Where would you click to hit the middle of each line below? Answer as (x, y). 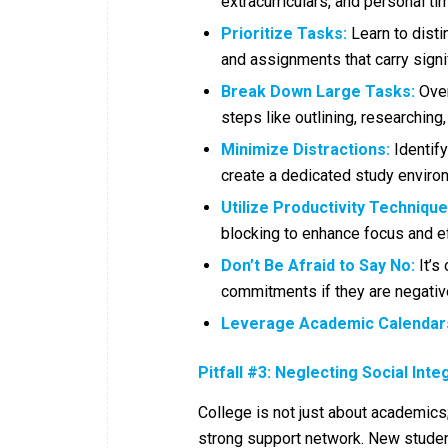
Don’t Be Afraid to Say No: (318, 266)
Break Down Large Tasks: (318, 92)
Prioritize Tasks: (284, 34)
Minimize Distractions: (305, 150)
